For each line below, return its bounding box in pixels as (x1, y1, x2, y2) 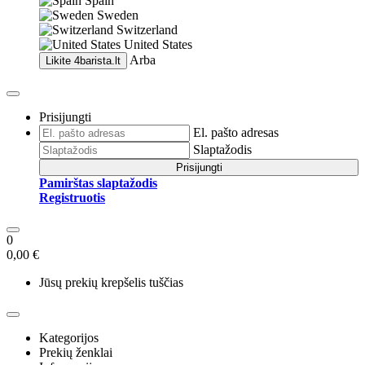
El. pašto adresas (193, 125, 279, 139)
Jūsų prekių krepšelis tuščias (39, 275, 183, 289)
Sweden (97, 8, 139, 22)
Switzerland (117, 23, 178, 37)
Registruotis (39, 191, 105, 204)
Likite (46, 55, 74, 67)
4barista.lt (74, 55, 121, 67)
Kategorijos (39, 331, 99, 345)
